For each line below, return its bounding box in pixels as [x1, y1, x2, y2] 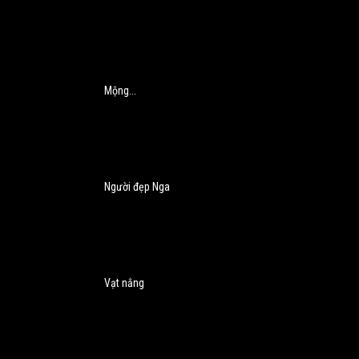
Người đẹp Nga [104, 180, 170, 194]
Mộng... [104, 84, 136, 98]
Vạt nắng [104, 276, 144, 290]
